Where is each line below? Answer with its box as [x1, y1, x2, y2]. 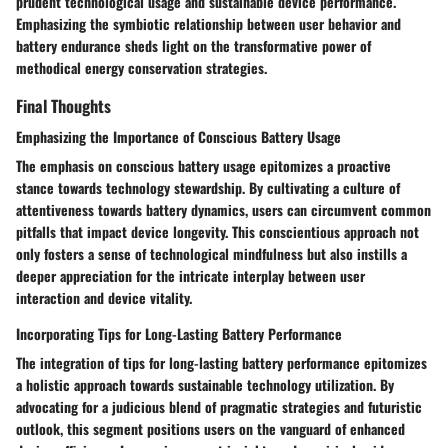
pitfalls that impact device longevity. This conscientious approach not [16, 221, 419, 243]
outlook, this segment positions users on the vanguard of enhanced [16, 418, 405, 440]
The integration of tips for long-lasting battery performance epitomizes [16, 352, 427, 374]
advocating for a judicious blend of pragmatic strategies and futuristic [16, 396, 422, 418]
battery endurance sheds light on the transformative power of [16, 35, 371, 57]
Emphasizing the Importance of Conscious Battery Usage [16, 126, 341, 148]
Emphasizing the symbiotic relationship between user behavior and [16, 13, 401, 35]
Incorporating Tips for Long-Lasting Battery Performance [16, 323, 342, 345]
